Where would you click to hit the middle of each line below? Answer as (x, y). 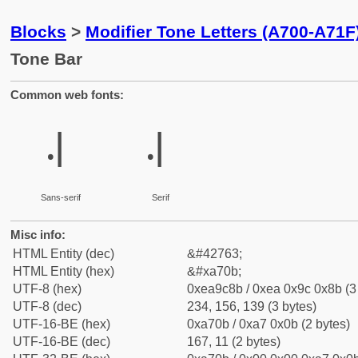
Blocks (38, 32)
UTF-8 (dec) (47, 306)
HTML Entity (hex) (64, 271)
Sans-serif (60, 197)
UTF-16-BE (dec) (62, 342)
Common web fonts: (67, 95)
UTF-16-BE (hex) (62, 324)
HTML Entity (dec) (64, 254)
